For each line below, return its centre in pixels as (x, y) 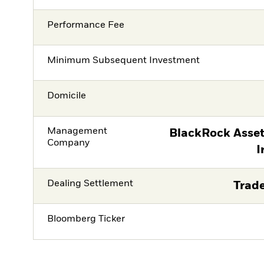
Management (77, 132)
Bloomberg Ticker (86, 219)
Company (69, 143)
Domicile (67, 96)
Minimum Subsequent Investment (124, 60)
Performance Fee (86, 25)
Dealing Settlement (90, 184)
